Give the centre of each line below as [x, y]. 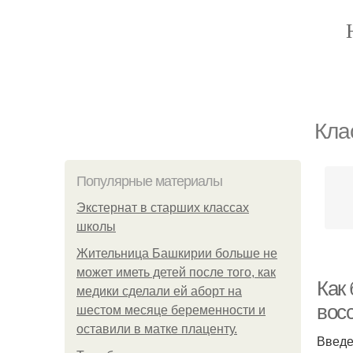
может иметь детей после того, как [176, 272]
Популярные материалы [149, 181]
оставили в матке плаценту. [157, 329]
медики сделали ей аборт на [159, 291]
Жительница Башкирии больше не [177, 253]
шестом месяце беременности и [171, 310]
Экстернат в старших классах [163, 208]
